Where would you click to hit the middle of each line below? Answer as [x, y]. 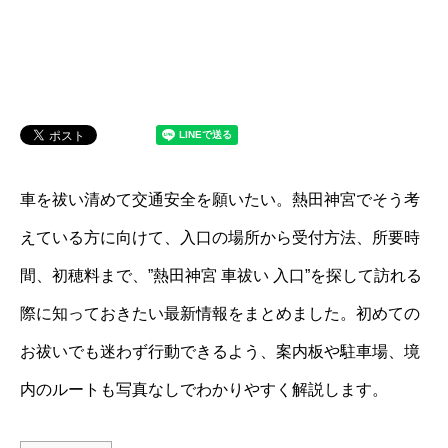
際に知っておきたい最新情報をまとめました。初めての [220, 313]
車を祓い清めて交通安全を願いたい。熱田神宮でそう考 [220, 199]
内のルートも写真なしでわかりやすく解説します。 [204, 389]
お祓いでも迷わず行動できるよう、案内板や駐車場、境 [220, 351]
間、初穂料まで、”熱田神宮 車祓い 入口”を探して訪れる [221, 275]
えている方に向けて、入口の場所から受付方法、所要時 [220, 237]
